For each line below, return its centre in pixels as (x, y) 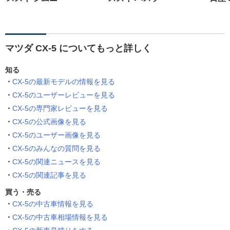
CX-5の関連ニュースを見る (56, 162)
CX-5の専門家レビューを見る (60, 109)
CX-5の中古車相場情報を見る (60, 217)
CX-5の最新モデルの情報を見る (64, 82)
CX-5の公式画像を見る (49, 122)
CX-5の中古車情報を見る (53, 204)
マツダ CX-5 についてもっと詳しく (78, 49)
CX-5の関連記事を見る (49, 175)
